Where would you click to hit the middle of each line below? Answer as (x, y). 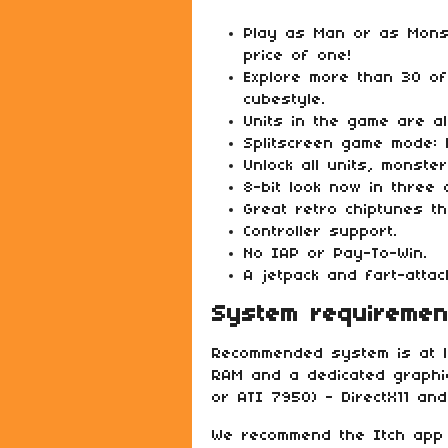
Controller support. (321, 232)
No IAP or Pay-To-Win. (336, 254)
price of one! (298, 56)
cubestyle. (285, 100)
